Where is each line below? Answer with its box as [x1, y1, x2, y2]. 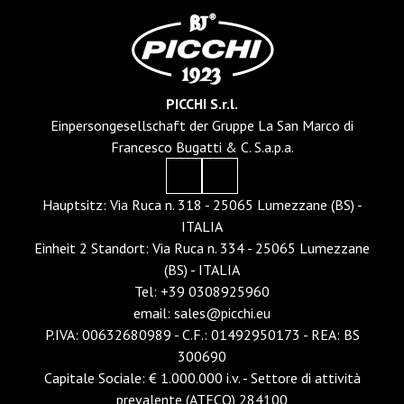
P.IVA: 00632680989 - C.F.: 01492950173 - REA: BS [44, 326, 360, 344]
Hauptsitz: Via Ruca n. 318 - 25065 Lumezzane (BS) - [41, 196, 363, 215]
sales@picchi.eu [174, 304, 271, 323]
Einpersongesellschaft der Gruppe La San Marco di [50, 116, 353, 135]
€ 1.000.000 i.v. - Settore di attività [148, 369, 361, 388]
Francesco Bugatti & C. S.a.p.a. [110, 138, 294, 157]
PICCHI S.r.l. [166, 95, 238, 114]
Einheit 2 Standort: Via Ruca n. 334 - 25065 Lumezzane [34, 239, 370, 258]
